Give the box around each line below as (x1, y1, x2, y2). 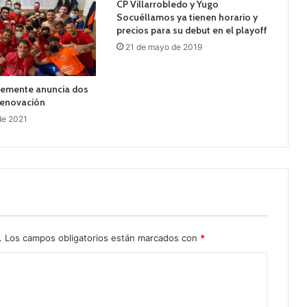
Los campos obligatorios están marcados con (5, 232, 200, 244)
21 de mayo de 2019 (125, 42, 202, 53)
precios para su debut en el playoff (116, 24, 267, 37)
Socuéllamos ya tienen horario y (116, 11, 258, 24)
